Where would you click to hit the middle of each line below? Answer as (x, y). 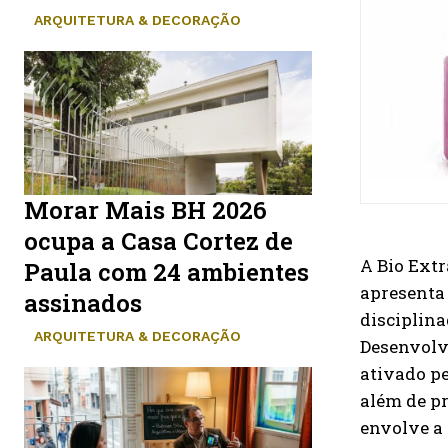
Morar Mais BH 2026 (145, 209)
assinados (83, 302)
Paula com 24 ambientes (166, 271)
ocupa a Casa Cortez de (158, 240)
